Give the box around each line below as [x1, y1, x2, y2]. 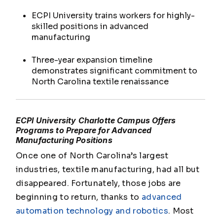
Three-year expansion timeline [32, 55, 152, 65]
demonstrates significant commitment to [32, 66, 197, 76]
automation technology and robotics [16, 206, 168, 216]
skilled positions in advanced [32, 21, 148, 32]
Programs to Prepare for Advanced [16, 125, 152, 135]
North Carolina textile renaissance [32, 76, 169, 87]
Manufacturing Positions [16, 135, 112, 145]
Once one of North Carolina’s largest [16, 150, 169, 161]
